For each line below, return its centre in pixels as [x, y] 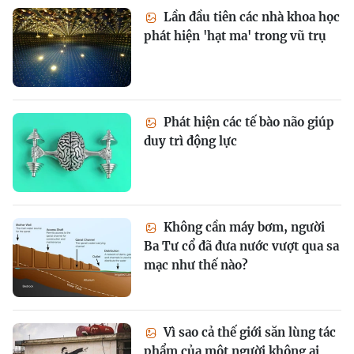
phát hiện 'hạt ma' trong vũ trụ [235, 36]
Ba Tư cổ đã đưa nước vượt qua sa [241, 246]
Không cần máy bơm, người [243, 227]
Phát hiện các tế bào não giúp [247, 122]
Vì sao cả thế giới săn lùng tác [248, 332]
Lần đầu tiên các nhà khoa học [250, 17]
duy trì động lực [190, 141]
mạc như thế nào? [196, 265]
